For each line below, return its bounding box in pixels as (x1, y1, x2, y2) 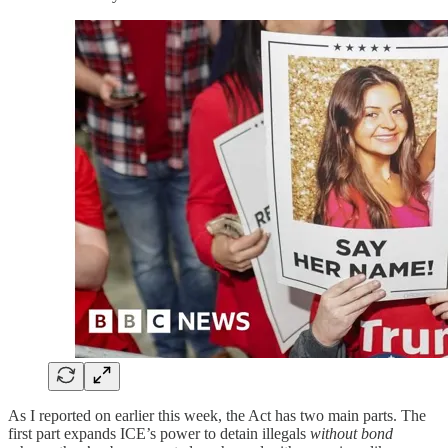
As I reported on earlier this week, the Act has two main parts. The (8, 407, 426, 425)
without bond (310, 425, 393, 443)
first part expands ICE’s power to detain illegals (8, 425, 310, 443)
